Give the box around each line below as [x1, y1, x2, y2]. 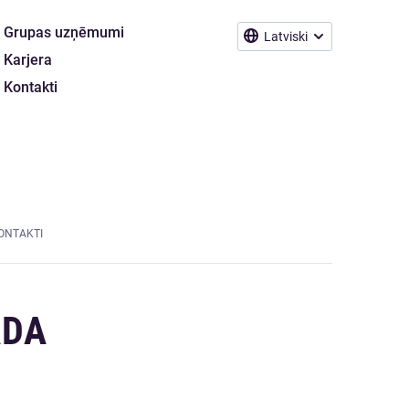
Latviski [264, 29, 308, 44]
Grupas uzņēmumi [4, 24, 124, 41]
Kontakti [4, 79, 58, 96]
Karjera [4, 51, 52, 68]
